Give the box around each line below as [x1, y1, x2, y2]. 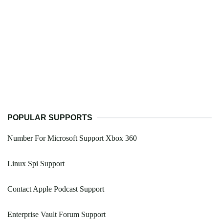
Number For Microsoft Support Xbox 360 [7, 134, 137, 143]
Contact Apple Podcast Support [7, 185, 104, 194]
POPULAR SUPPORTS [7, 113, 92, 122]
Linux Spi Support [7, 159, 65, 168]
